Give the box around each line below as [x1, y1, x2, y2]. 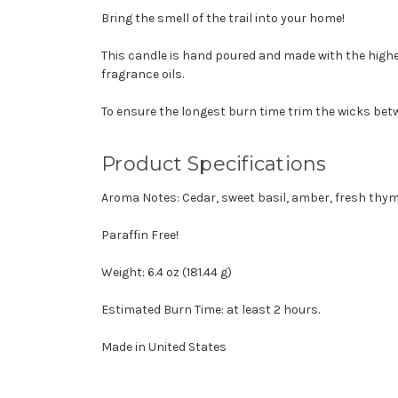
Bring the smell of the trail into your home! [101, 10, 345, 26]
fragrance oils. [101, 66, 184, 82]
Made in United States [101, 338, 227, 354]
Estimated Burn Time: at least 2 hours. [101, 301, 320, 317]
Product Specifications [101, 151, 327, 176]
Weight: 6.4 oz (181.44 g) [101, 264, 232, 280]
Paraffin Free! [101, 227, 179, 243]
